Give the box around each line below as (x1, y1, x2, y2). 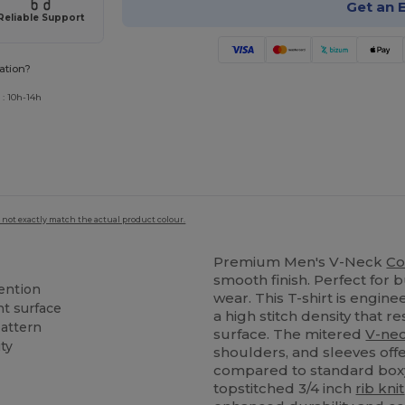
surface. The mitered (213, 325, 366, 344)
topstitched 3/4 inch (213, 380, 356, 398)
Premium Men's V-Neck (213, 253, 387, 271)
